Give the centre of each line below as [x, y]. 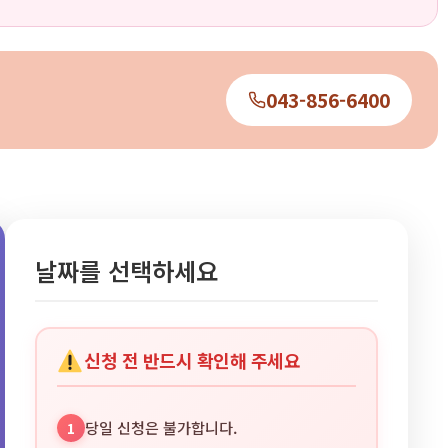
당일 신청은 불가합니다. [160, 428]
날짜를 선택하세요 [126, 270]
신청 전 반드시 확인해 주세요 [192, 360]
